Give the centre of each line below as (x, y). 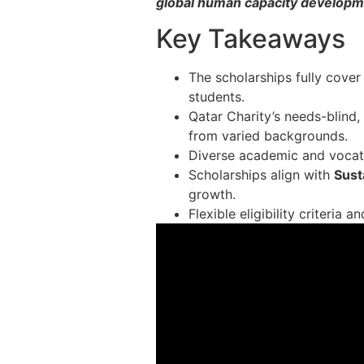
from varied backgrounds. (268, 136)
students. (217, 97)
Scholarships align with (261, 175)
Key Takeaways (251, 39)
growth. (212, 195)
